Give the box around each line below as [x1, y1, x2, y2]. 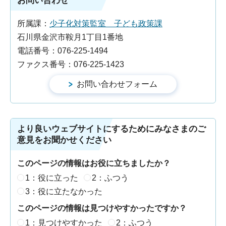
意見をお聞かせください [17, 135, 111, 145]
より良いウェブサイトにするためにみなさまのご [17, 124, 206, 134]
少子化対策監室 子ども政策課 [49, 19, 162, 28]
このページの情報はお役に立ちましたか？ [17, 159, 171, 168]
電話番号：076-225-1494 [17, 46, 108, 55]
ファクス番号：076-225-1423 [17, 60, 124, 69]
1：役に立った [25, 173, 78, 182]
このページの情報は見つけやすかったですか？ [17, 204, 187, 213]
